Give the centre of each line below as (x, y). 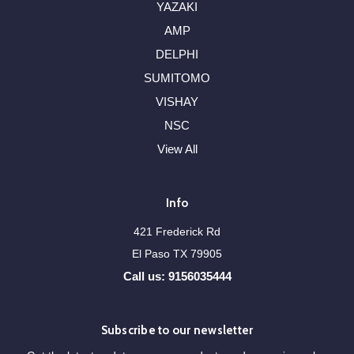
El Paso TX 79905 (177, 254)
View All (177, 149)
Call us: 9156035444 (177, 277)
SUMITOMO (177, 78)
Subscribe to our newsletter (177, 331)
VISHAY (177, 102)
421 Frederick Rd (177, 232)
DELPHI (177, 55)
